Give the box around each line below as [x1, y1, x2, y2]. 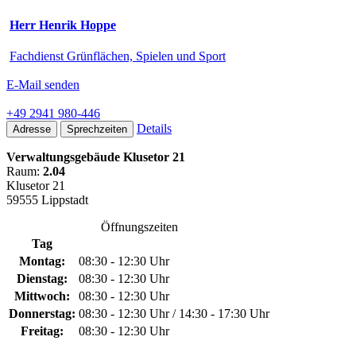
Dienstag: [17, 271, 68, 285]
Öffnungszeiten [100, 219, 178, 234]
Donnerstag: [9, 306, 75, 320]
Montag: [19, 253, 65, 268]
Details [137, 121, 172, 135]
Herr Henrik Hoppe [10, 17, 116, 32]
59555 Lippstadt [6, 192, 88, 207]
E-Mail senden [6, 77, 79, 91]
